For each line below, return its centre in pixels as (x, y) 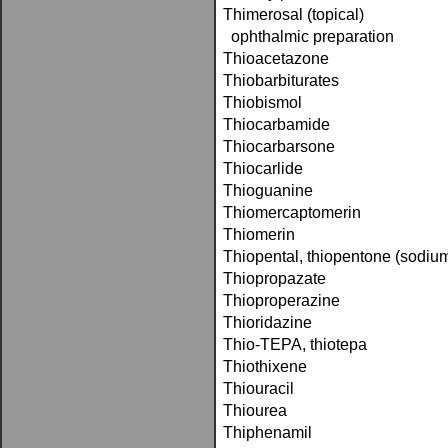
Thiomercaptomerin (292, 212)
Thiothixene (265, 366)
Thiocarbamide (276, 124)
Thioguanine (268, 190)
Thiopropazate (274, 278)
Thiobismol (262, 102)
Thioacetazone (276, 58)
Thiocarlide (263, 168)
